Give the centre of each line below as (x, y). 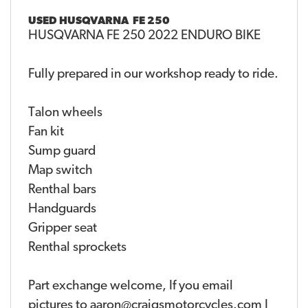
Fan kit (46, 133)
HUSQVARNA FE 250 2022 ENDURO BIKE (144, 36)
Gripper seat (63, 229)
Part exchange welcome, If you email (131, 287)
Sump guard (62, 152)
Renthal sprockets (77, 248)
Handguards (62, 210)
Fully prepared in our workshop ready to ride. (153, 75)
